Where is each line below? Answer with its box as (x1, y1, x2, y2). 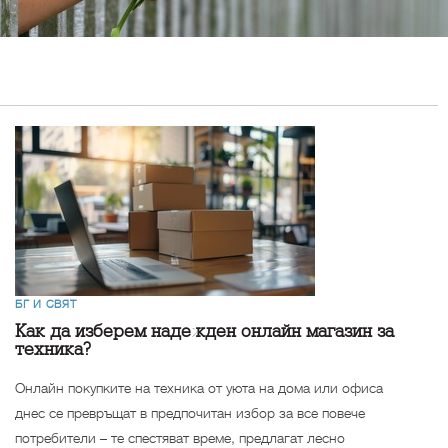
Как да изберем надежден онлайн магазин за (15, 320, 394, 342)
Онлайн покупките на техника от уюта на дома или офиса (15, 378, 383, 397)
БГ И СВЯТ (15, 296, 77, 311)
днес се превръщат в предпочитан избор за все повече (15, 403, 365, 422)
